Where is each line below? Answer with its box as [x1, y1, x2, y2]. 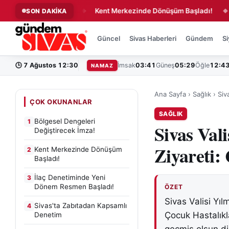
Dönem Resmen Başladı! [34, 182, 114, 191]
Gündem [186, 34, 214, 42]
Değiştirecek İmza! [34, 126, 95, 134]
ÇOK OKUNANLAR [30, 98, 93, 106]
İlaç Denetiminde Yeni [34, 173, 105, 181]
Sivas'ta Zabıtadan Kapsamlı [34, 201, 127, 210]
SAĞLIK [159, 110, 183, 118]
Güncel [97, 34, 121, 42]
